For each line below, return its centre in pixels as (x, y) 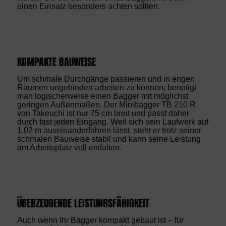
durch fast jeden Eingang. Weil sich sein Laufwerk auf (112, 122)
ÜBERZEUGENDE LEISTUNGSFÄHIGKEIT (83, 204)
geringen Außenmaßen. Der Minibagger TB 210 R (106, 104)
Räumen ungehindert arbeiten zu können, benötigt (106, 87)
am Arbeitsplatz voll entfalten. (69, 147)
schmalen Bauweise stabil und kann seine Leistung (109, 139)
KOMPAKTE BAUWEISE (56, 62)
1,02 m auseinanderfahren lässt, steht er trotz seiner (109, 130)
